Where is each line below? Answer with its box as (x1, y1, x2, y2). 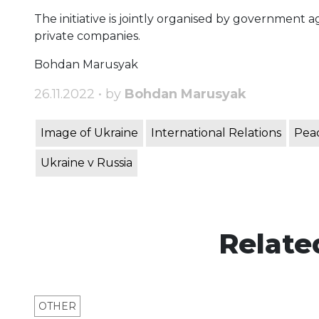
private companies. (34, 29, 140, 43)
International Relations (151, 126, 281, 140)
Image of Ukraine (41, 126, 138, 140)
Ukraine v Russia (41, 156, 132, 170)
